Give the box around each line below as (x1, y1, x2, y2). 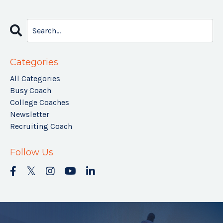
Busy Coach (10, 86, 51, 96)
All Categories (10, 74, 60, 84)
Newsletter (10, 110, 49, 119)
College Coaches (10, 98, 69, 108)
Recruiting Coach (10, 121, 72, 131)
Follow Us (10, 147, 53, 158)
